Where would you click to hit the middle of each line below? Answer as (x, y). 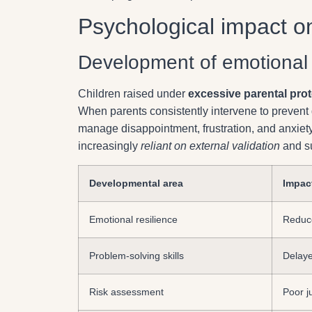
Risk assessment (126, 291)
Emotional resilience (133, 219)
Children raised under (133, 94)
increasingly (109, 146)
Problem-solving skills (136, 255)
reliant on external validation (210, 146)
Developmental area (136, 183)
